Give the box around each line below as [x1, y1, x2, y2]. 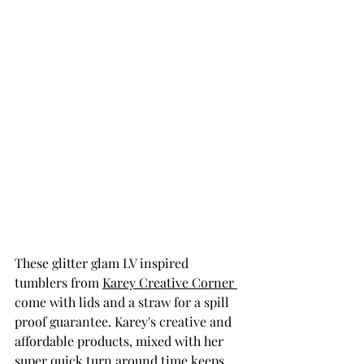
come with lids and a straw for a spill [15, 292, 232, 310]
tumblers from [15, 273, 102, 291]
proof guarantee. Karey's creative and [15, 312, 235, 330]
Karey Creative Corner [102, 273, 237, 291]
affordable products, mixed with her [15, 331, 227, 349]
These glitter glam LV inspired [15, 253, 192, 271]
